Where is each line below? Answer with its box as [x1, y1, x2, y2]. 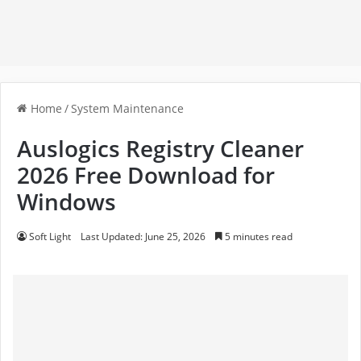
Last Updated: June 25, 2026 [81, 230, 205, 244]
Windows [17, 186, 116, 218]
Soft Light [29, 230, 71, 244]
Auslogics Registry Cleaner [17, 133, 304, 164]
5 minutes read [222, 230, 293, 244]
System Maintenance [71, 102, 184, 117]
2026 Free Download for [17, 160, 275, 191]
